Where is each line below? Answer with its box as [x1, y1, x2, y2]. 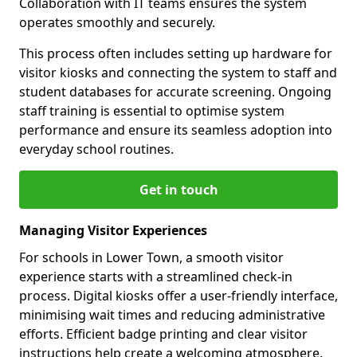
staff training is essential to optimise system [19, 102, 284, 120]
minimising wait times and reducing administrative [19, 306, 325, 324]
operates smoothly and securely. [19, 14, 215, 32]
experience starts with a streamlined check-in [19, 268, 292, 286]
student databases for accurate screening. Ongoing [19, 83, 331, 101]
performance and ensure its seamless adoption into [19, 121, 332, 139]
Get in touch [139, 181, 218, 199]
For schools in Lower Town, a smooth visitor [19, 249, 284, 267]
